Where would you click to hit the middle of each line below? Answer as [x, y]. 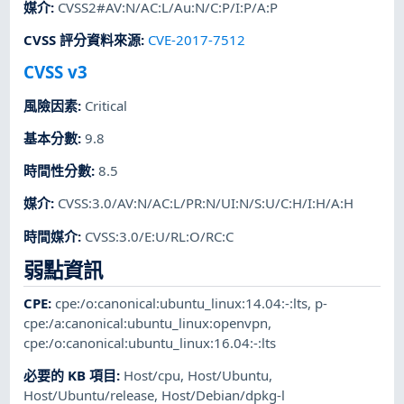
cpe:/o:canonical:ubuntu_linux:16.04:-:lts [150, 342]
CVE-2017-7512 [197, 40]
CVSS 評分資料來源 [83, 40]
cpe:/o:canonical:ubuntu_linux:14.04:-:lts [182, 303]
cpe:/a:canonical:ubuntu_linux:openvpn [146, 322]
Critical [106, 105]
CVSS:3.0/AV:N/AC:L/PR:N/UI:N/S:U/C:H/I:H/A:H [206, 203]
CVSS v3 [56, 72]
